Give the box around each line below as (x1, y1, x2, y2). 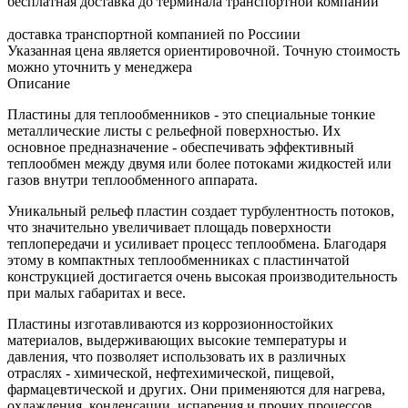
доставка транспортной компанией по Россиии (7, 25, 301, 42)
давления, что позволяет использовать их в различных (7, 348, 346, 364)
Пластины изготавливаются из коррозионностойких (7, 315, 333, 331)
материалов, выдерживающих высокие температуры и (7, 331, 347, 348)
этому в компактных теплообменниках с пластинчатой (7, 251, 350, 268)
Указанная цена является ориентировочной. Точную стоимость (7, 42, 400, 58)
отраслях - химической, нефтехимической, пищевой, (7, 364, 334, 381)
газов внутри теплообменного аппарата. (7, 171, 258, 188)
